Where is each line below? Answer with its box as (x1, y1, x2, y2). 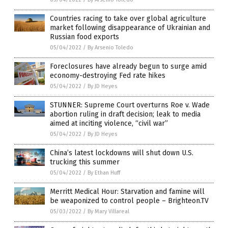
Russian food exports (50, 33, 119, 42)
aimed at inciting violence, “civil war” (50, 119, 168, 128)
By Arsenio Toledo (88, 44, 133, 51)
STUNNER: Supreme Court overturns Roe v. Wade (50, 101, 210, 110)
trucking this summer (50, 158, 120, 167)
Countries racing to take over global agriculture (50, 14, 206, 23)
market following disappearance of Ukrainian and (50, 23, 210, 33)
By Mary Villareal (88, 208, 129, 215)
